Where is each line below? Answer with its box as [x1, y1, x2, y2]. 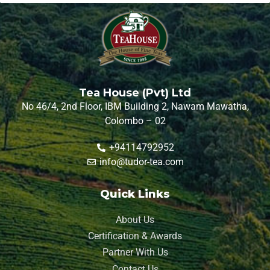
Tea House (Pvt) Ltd [79, 86, 191, 99]
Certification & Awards [88, 230, 182, 242]
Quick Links [100, 187, 170, 201]
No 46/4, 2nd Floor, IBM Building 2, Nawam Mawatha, [21, 100, 249, 112]
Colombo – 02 [104, 115, 166, 127]
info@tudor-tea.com [99, 155, 184, 168]
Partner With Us [102, 246, 168, 259]
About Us [116, 213, 154, 225]
